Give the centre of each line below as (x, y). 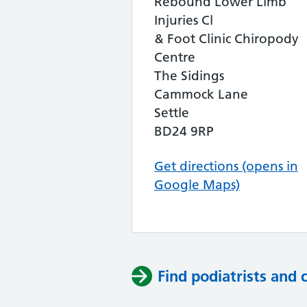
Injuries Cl (184, 20)
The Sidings (189, 76)
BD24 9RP (184, 131)
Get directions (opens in (226, 166)
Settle (172, 113)
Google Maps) (197, 185)
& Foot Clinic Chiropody (226, 39)
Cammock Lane (201, 94)
